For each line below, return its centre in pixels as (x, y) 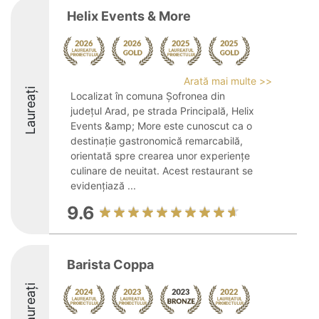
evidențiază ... (103, 185)
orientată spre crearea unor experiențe (160, 156)
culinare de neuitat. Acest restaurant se (162, 171)
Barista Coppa (110, 265)
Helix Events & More (129, 16)
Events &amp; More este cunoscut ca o (161, 126)
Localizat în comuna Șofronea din (148, 96)
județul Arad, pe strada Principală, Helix (162, 111)
